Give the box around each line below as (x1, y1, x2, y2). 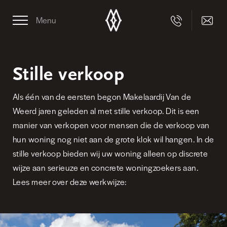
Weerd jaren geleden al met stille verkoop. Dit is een (13, 105, 200, 117)
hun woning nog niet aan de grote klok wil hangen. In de (13, 133, 214, 145)
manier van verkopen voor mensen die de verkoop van (13, 119, 210, 131)
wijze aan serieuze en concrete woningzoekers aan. (13, 162, 199, 173)
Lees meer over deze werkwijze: (13, 176, 127, 187)
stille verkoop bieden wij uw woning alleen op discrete (13, 147, 208, 159)
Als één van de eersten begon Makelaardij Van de (13, 91, 192, 102)
